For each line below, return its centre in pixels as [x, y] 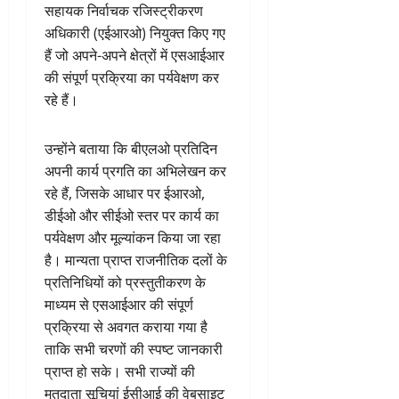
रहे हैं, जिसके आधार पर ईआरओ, [125, 194]
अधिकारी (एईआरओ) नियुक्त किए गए [135, 33]
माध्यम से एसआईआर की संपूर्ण [119, 305]
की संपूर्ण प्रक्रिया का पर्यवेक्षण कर [132, 78]
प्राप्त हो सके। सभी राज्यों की [120, 372]
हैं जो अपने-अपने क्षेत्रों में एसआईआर [134, 56]
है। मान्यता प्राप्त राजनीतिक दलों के [136, 261]
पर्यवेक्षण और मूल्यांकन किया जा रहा [133, 238]
